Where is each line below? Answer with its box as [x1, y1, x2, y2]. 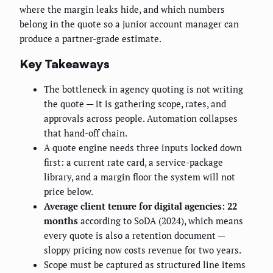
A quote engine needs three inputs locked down [44, 141, 242, 154]
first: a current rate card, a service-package [44, 156, 223, 169]
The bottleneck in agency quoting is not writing [44, 83, 243, 96]
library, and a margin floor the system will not [44, 171, 235, 183]
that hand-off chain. [44, 127, 127, 140]
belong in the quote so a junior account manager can [19, 18, 239, 30]
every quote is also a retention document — [44, 229, 225, 242]
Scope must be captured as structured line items [44, 258, 246, 271]
